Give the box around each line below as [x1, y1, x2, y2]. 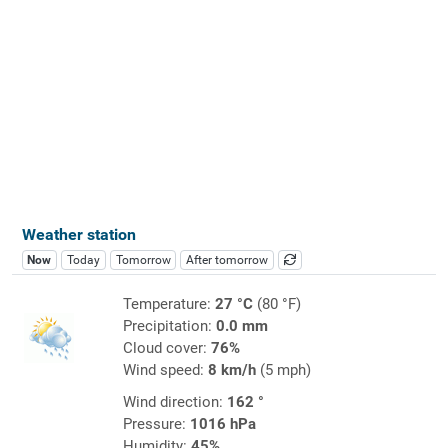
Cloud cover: [122, 338, 211, 357]
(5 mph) [255, 360, 311, 379]
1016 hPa [189, 414, 256, 433]
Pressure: [122, 414, 190, 433]
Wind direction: [122, 392, 227, 411]
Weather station [21, 224, 136, 244]
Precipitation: [122, 316, 216, 335]
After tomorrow [186, 252, 269, 267]
